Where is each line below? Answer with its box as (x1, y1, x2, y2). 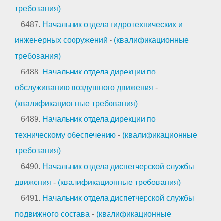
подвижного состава (15, 209, 90, 218)
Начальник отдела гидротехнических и (42, 20, 183, 29)
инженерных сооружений (15, 36, 108, 44)
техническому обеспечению (15, 130, 116, 139)
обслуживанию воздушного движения (15, 83, 153, 92)
